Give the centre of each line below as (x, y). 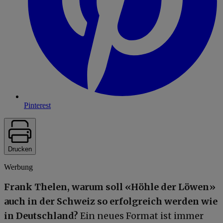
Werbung (18, 167)
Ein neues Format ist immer (141, 216)
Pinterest (37, 105)
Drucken (20, 149)
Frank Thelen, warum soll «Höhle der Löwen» (110, 187)
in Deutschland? (41, 216)
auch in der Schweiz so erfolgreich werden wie (111, 201)
